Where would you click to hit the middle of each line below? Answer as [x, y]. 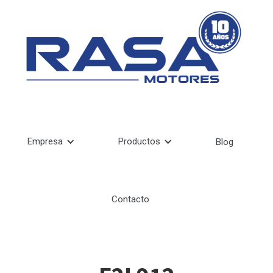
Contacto [130, 200]
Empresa [45, 142]
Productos [139, 142]
